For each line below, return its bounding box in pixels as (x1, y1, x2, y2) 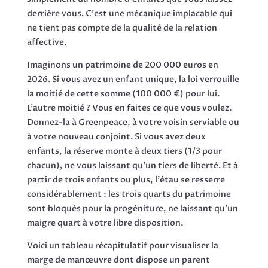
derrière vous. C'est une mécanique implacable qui (26, 8, 232, 20)
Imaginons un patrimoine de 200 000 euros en (26, 59, 218, 71)
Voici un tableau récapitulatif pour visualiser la (26, 240, 218, 252)
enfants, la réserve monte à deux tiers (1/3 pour (26, 145, 222, 157)
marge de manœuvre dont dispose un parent (26, 254, 210, 266)
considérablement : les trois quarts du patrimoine (26, 188, 231, 200)
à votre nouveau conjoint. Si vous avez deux (26, 131, 206, 143)
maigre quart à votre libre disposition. (26, 217, 183, 229)
